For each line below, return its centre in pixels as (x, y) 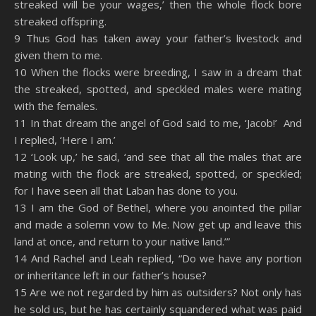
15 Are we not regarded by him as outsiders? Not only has (158, 292)
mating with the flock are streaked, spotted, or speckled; (158, 174)
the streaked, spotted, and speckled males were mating (158, 89)
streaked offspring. (60, 21)
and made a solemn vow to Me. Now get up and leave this (158, 224)
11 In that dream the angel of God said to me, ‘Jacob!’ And (158, 123)
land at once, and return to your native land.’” (122, 241)
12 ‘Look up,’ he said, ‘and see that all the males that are (158, 157)
